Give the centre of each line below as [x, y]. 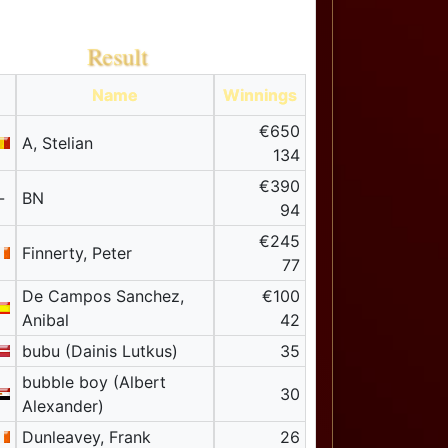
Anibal [45, 320]
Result [118, 56]
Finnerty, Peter [76, 253]
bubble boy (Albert [93, 382]
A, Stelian [57, 143]
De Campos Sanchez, [102, 296]
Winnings [260, 95]
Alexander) [62, 406]
